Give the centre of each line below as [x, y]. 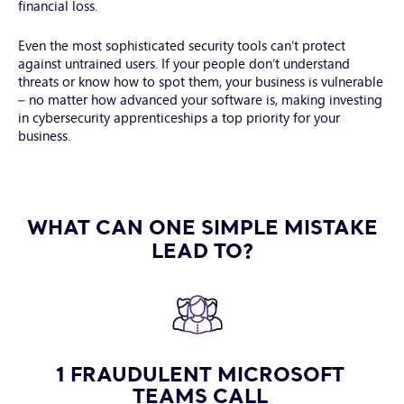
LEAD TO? [202, 250]
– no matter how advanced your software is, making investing [200, 98]
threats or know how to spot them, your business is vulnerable [201, 80]
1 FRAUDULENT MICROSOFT [200, 373]
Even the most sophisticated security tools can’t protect [182, 44]
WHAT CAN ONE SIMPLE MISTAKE [202, 226]
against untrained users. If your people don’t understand [184, 62]
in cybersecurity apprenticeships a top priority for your [179, 116]
